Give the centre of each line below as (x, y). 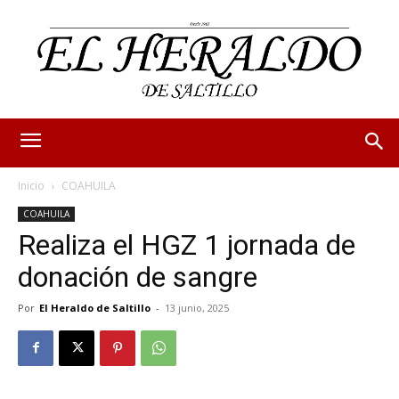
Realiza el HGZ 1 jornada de (187, 244)
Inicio (31, 185)
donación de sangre (138, 277)
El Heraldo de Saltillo (95, 307)
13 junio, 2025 (197, 307)
